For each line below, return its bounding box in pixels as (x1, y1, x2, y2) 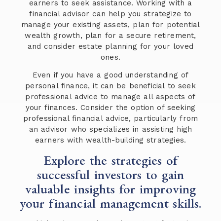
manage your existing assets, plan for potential (21, 20, 200, 30)
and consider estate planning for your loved (27, 42, 194, 51)
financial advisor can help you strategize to (29, 9, 192, 19)
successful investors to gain (37, 165, 184, 183)
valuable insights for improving (25, 180, 196, 197)
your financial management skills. (19, 194, 202, 212)
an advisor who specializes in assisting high (29, 125, 192, 134)
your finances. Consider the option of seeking (25, 103, 196, 112)
